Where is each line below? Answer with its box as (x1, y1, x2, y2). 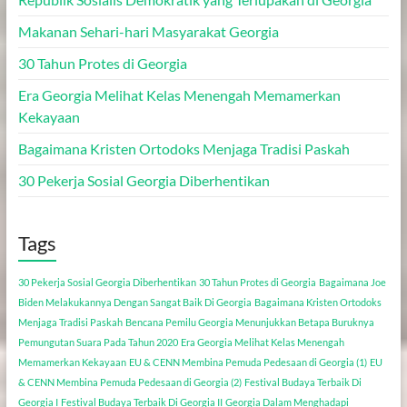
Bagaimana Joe (318, 275, 386, 288)
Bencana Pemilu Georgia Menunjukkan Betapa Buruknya (124, 315, 374, 328)
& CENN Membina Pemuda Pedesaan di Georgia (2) (17, 375, 242, 388)
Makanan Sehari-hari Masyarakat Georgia (17, 22, 279, 40)
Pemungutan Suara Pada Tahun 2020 (17, 335, 178, 348)
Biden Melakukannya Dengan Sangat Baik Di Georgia (17, 295, 252, 308)
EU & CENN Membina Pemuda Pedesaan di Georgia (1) (128, 355, 367, 368)
